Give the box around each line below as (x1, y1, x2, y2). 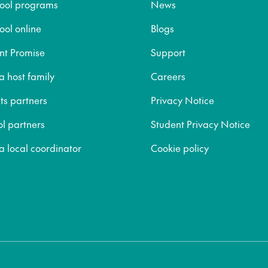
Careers (150, 69, 185, 83)
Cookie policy (150, 141, 209, 154)
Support (150, 45, 185, 59)
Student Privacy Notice (150, 117, 250, 130)
